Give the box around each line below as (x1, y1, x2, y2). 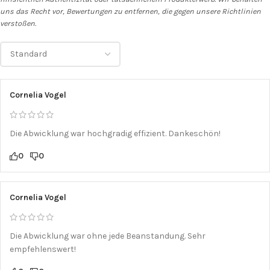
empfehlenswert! (10, 243, 76, 254)
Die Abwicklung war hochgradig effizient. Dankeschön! (10, 128, 221, 139)
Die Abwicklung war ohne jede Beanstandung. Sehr (10, 230, 206, 241)
